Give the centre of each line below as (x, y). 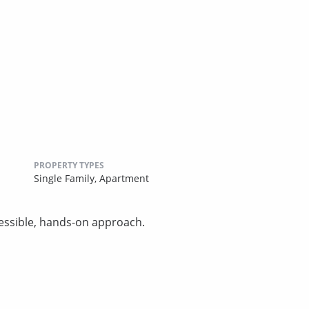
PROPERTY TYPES (69, 165)
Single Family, (67, 178)
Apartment (124, 178)
